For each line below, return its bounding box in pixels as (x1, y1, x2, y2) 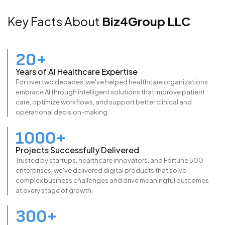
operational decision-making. (16, 108, 109, 117)
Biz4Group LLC (102, 14, 190, 29)
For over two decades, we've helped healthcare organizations (16, 78, 208, 86)
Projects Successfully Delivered (16, 145, 139, 156)
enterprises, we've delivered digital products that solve (16, 166, 186, 175)
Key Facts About (8, 14, 102, 29)
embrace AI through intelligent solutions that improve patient (16, 88, 205, 96)
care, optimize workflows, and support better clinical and (16, 98, 192, 106)
